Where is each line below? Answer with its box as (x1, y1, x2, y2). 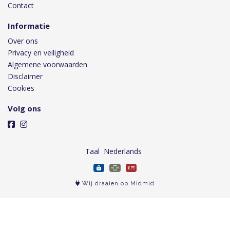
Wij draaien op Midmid (80, 180, 155, 187)
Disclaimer (8, 71, 43, 81)
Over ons (8, 36, 38, 46)
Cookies (8, 83, 34, 93)
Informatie (8, 21, 50, 31)
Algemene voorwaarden (8, 60, 87, 69)
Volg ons (8, 103, 41, 113)
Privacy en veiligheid (8, 48, 74, 57)
